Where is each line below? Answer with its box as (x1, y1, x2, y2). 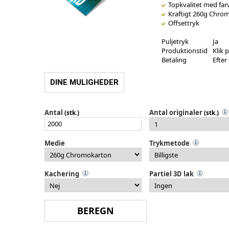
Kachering (44, 169, 79, 178)
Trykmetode (149, 138, 190, 148)
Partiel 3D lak (149, 169, 194, 178)
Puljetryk (161, 36, 189, 46)
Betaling (161, 55, 187, 64)
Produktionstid (161, 45, 208, 55)
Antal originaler (149, 107, 202, 117)
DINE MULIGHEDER (50, 77, 119, 87)
